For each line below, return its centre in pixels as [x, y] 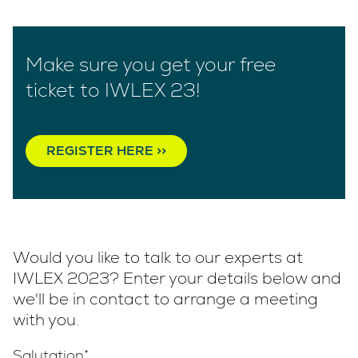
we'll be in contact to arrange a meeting [165, 298]
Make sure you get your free [151, 64]
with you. [46, 319]
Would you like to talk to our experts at [158, 257]
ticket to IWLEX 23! [113, 89]
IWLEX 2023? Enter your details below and [177, 278]
